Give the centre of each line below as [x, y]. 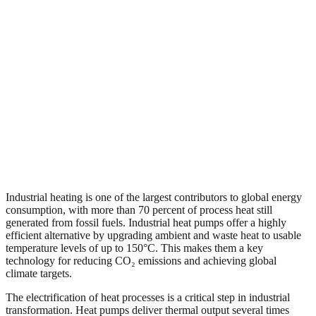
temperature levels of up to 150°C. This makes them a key [134, 248]
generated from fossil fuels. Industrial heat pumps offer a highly [146, 222]
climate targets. [39, 273]
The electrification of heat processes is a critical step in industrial [148, 297]
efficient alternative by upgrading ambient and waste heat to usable [153, 235]
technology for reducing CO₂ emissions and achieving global [141, 260]
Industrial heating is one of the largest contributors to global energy [154, 197]
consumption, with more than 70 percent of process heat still [139, 209]
